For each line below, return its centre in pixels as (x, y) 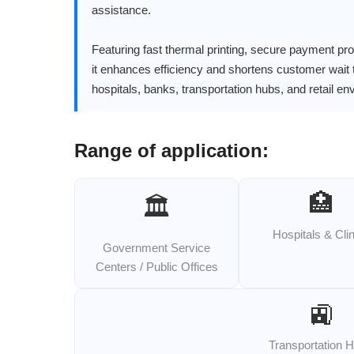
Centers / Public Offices (156, 267)
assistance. (122, 10)
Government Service (157, 248)
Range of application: (172, 151)
